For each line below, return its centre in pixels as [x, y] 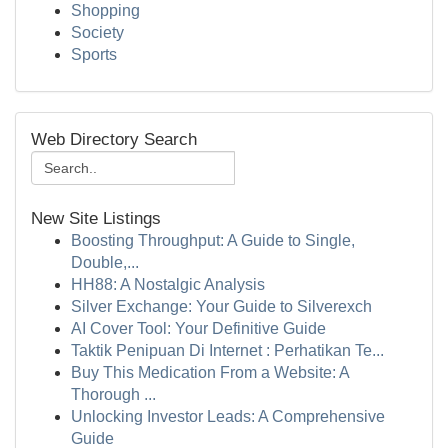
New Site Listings [96, 218]
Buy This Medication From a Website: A [210, 372]
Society [97, 32]
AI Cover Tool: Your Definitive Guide [198, 328]
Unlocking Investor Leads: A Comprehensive [228, 416]
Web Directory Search [114, 139]
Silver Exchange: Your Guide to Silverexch [221, 306]
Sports [94, 54]
